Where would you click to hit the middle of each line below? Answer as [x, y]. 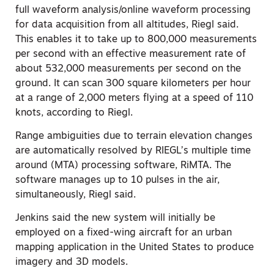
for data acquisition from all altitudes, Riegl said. [127, 25]
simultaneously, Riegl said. [76, 195]
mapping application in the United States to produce [135, 248]
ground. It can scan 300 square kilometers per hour [133, 83]
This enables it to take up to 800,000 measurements [136, 39]
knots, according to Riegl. [74, 113]
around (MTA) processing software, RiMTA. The [123, 165]
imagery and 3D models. [72, 263]
